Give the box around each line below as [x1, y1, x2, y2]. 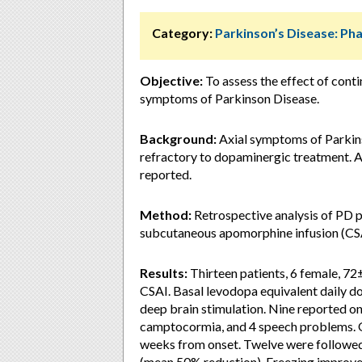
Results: [140, 265, 187, 280]
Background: [140, 131, 217, 146]
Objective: [140, 73, 203, 88]
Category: [152, 25, 213, 40]
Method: [140, 207, 192, 222]
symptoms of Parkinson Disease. [140, 90, 319, 106]
